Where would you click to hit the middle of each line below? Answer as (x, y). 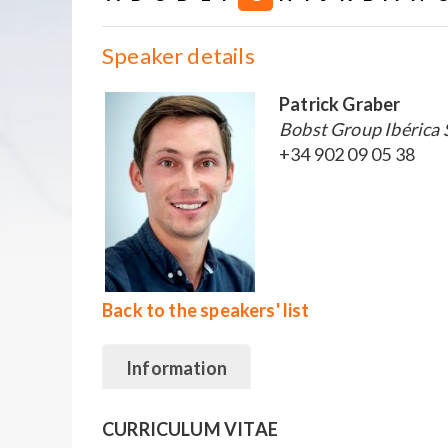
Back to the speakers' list (206, 309)
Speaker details (178, 55)
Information (176, 367)
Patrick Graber (340, 103)
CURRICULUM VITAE (190, 428)
